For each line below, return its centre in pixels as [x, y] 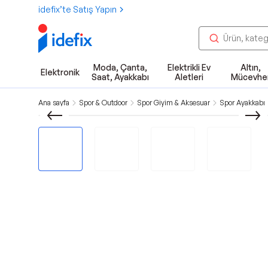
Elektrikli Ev [189, 67]
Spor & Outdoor [103, 103]
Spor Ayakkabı [242, 103]
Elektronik [60, 72]
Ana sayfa [54, 103]
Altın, [250, 67]
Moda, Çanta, [120, 67]
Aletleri [189, 77]
